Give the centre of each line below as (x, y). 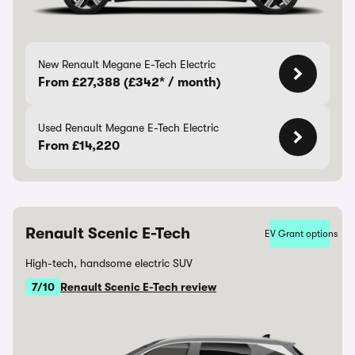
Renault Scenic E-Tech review (138, 287)
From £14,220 (79, 146)
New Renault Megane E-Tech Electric (127, 64)
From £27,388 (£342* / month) (130, 82)
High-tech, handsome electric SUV (109, 263)
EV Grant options (301, 234)
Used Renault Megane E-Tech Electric (128, 128)
